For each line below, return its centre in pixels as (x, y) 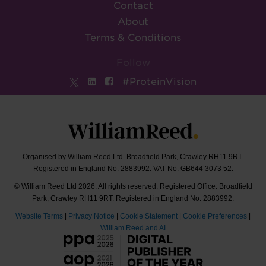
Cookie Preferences (215, 216)
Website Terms (39, 216)
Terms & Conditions (133, 38)
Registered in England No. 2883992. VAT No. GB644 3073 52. (133, 168)
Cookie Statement (149, 216)
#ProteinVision (159, 82)
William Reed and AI (133, 228)
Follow (133, 63)
